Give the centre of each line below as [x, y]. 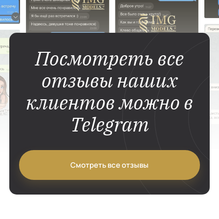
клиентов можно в [109, 102]
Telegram [109, 124]
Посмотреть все [109, 58]
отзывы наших [109, 80]
